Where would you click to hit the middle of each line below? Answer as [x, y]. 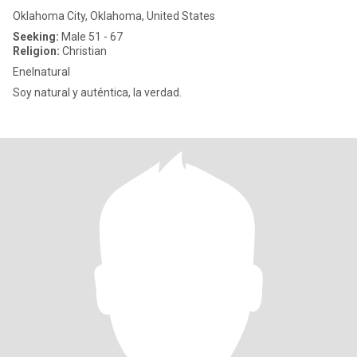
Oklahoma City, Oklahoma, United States [114, 16]
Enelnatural [41, 72]
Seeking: [36, 37]
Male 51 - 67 [91, 37]
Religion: [36, 51]
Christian [83, 51]
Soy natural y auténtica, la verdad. [97, 92]
